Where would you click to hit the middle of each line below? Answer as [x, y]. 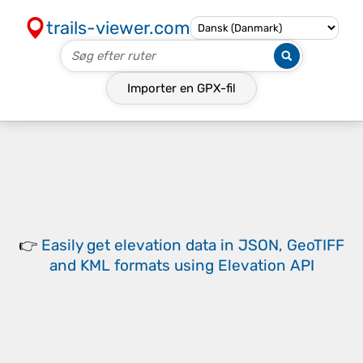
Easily [64, 245]
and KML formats [109, 265]
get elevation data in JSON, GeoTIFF [216, 245]
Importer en [162, 88]
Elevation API [266, 265]
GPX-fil [216, 88]
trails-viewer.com [118, 28]
